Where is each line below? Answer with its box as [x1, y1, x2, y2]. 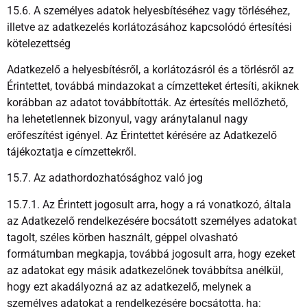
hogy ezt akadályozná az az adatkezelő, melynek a [7, 280, 251, 293]
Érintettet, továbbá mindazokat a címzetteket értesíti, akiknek [7, 79, 299, 93]
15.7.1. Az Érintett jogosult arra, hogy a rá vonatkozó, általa [7, 197, 291, 211]
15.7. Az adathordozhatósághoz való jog [7, 171, 203, 185]
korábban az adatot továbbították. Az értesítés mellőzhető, [7, 95, 288, 109]
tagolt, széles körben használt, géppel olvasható [7, 230, 238, 244]
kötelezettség [7, 36, 71, 50]
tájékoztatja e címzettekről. [7, 145, 136, 158]
